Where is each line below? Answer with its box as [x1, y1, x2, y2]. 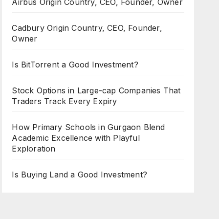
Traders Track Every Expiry [12, 96, 117, 106]
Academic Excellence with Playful [12, 133, 140, 143]
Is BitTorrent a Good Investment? [12, 60, 138, 69]
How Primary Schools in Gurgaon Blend [12, 122, 165, 132]
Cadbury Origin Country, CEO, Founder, [12, 23, 162, 33]
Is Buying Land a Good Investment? [12, 170, 147, 179]
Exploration [12, 144, 56, 153]
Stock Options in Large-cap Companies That [12, 86, 181, 95]
